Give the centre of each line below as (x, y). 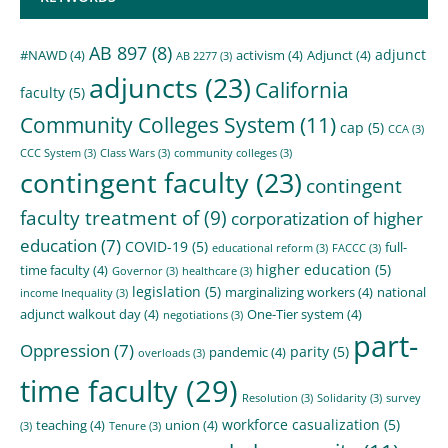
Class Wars (127, 152)
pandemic (238, 351)
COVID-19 (156, 246)
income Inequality (66, 292)
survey (403, 397)
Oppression (65, 350)
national (401, 291)
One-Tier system (295, 313)
